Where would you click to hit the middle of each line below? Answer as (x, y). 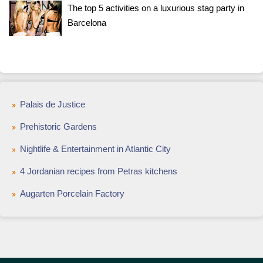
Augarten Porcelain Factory (72, 193)
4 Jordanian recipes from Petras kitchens (99, 171)
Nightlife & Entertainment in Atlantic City (95, 149)
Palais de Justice (53, 104)
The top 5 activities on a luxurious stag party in (156, 8)
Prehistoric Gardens (58, 127)
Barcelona (87, 23)
